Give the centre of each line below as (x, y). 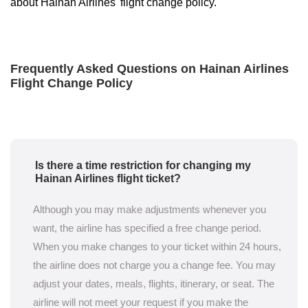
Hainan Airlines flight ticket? (108, 178)
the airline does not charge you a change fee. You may (154, 265)
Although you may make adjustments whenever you (150, 209)
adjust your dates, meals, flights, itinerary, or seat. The (154, 284)
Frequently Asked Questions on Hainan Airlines (150, 69)
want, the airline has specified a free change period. (147, 228)
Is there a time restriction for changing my (143, 165)
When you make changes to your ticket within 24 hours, (157, 246)
